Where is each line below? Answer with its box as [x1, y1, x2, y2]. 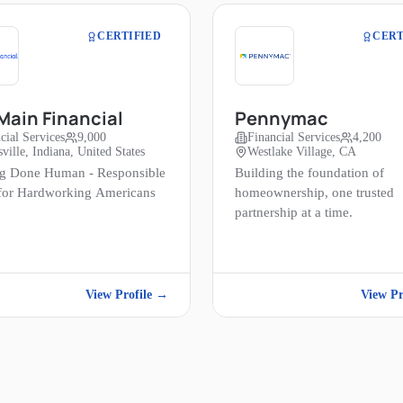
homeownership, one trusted [235, 185, 394, 201]
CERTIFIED [97, 30, 161, 43]
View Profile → [85, 288, 168, 302]
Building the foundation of [235, 166, 384, 181]
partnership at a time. [235, 205, 353, 220]
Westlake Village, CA [247, 145, 356, 159]
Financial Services [247, 130, 340, 145]
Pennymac [235, 106, 328, 131]
